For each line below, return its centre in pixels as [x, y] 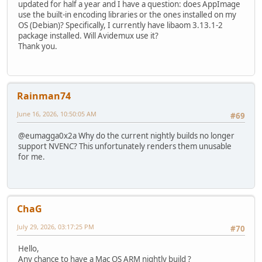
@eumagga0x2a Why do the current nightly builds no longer [126, 136]
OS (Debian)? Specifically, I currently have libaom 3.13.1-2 [120, 25]
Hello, [29, 249]
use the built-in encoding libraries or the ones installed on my [127, 14]
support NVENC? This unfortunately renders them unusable [125, 146]
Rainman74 [44, 96]
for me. [32, 157]
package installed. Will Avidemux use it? [88, 35]
